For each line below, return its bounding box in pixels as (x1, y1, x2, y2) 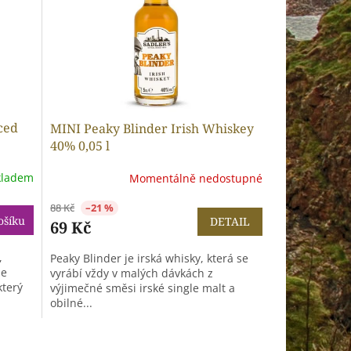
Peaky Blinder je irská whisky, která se (49, 251, 248, 266)
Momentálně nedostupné (128, 170, 262, 186)
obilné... (49, 295, 92, 311)
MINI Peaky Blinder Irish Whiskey (49, 120, 254, 138)
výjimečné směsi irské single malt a (49, 280, 235, 296)
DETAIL (209, 214, 250, 230)
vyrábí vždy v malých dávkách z (49, 266, 213, 281)
